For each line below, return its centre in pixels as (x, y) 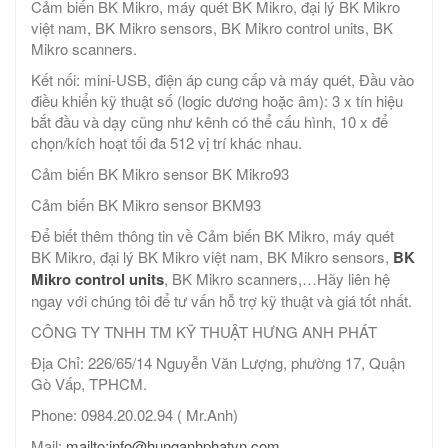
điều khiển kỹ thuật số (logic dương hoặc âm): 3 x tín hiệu (217, 101)
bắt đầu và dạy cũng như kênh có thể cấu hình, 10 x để (209, 122)
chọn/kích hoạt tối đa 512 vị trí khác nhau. (172, 143)
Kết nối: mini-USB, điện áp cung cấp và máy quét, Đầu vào (222, 80)
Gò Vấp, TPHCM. (89, 384)
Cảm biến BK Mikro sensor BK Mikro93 (160, 174)
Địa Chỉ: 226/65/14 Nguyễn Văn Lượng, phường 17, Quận (218, 363)
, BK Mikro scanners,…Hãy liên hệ (277, 279)
